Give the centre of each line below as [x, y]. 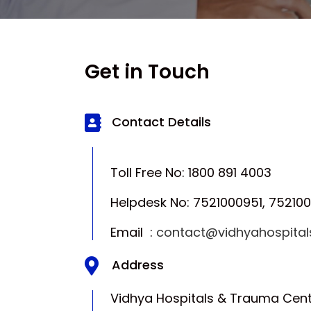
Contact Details [161, 122]
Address [137, 265]
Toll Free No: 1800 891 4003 [182, 173]
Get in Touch [147, 72]
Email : [125, 233]
